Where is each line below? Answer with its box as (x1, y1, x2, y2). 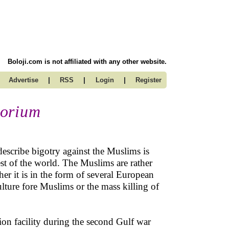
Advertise (8, 76, 38, 84)
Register (135, 76, 162, 84)
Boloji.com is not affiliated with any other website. (8, 58, 167, 65)
